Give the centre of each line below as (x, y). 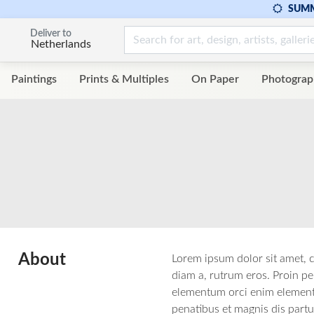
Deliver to (51, 33)
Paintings (34, 80)
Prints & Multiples (124, 80)
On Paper (215, 80)
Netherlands (61, 44)
